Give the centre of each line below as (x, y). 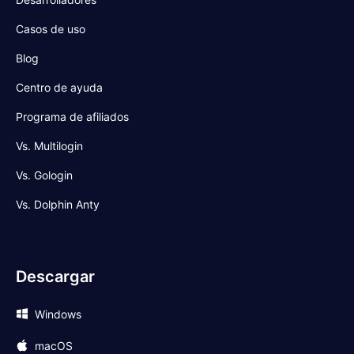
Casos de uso (51, 29)
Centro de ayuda (59, 87)
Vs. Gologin (44, 175)
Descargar (55, 277)
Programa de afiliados (72, 117)
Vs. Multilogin (49, 146)
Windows (58, 314)
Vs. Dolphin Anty (58, 204)
